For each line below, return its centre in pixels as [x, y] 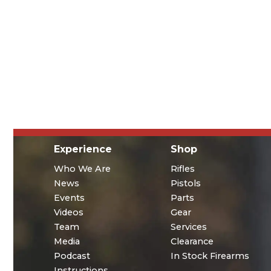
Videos [69, 212]
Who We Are [83, 168]
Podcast [72, 256]
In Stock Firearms [210, 256]
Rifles [182, 168]
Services [188, 227]
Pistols [185, 183]
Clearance [192, 241]
